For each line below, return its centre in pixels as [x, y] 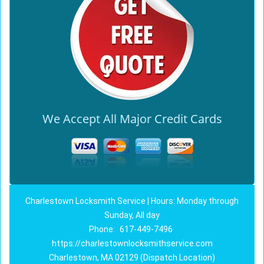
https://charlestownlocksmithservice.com [132, 243]
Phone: [103, 229]
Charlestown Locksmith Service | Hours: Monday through [132, 201]
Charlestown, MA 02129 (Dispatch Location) [132, 258]
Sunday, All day [132, 215]
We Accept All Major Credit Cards [132, 119]
